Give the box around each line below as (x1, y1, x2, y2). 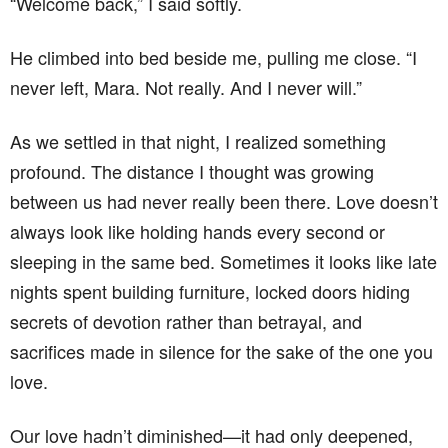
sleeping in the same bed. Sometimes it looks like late (10, 248, 437, 275)
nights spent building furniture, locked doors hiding (10, 278, 410, 305)
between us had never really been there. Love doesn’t (10, 188, 438, 215)
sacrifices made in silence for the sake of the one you (10, 338, 433, 365)
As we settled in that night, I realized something (10, 128, 386, 155)
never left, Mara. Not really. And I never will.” (10, 74, 362, 101)
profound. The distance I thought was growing (10, 158, 374, 185)
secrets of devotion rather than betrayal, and (10, 308, 362, 335)
